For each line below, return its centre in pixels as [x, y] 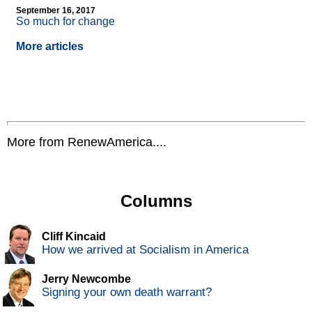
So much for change [65, 22]
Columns [156, 201]
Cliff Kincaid [74, 237]
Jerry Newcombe [86, 279]
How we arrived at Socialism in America [145, 250]
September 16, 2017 [56, 11]
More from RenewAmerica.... [87, 142]
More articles [50, 47]
